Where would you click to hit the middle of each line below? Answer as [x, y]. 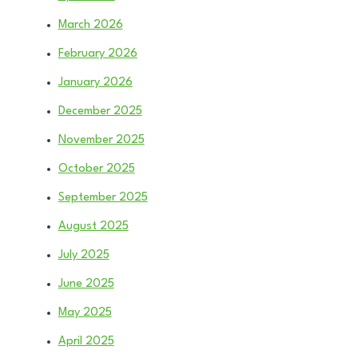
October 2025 [96, 169]
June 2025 [86, 284]
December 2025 [100, 112]
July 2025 [84, 256]
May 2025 [85, 313]
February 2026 [97, 54]
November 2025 [101, 141]
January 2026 [95, 83]
